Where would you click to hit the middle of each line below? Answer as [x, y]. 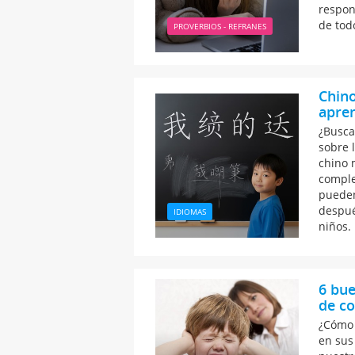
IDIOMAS [189, 212]
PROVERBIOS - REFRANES [219, 27]
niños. [335, 227]
